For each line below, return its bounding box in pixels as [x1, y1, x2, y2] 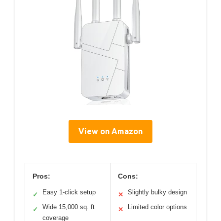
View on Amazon [78, 126, 143, 136]
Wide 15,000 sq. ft [42, 203, 95, 211]
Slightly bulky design [128, 188, 187, 196]
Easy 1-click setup [42, 188, 96, 196]
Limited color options [128, 203, 187, 211]
